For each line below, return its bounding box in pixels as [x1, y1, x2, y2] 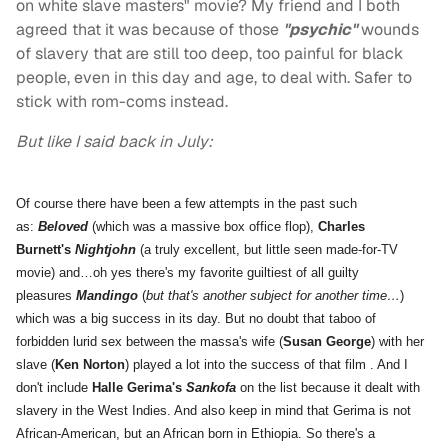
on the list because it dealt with [236, 380, 420, 396]
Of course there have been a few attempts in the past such [16, 196, 357, 212]
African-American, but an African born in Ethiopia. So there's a [16, 426, 375, 442]
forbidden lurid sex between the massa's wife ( [16, 334, 283, 350]
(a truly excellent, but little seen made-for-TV [136, 242, 398, 258]
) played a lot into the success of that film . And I [125, 357, 408, 373]
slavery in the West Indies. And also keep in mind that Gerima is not [16, 403, 411, 419]
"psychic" [283, 19, 357, 41]
